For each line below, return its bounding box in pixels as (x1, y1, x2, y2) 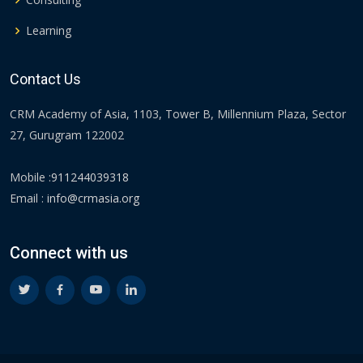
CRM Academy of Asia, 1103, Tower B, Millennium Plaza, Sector (10, 106, 346, 122)
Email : (10, 190, 44, 207)
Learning (26, 23, 71, 39)
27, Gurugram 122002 (10, 127, 124, 143)
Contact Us (10, 70, 81, 88)
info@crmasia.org (44, 190, 139, 207)
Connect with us (10, 243, 128, 263)
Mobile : (10, 169, 51, 186)
